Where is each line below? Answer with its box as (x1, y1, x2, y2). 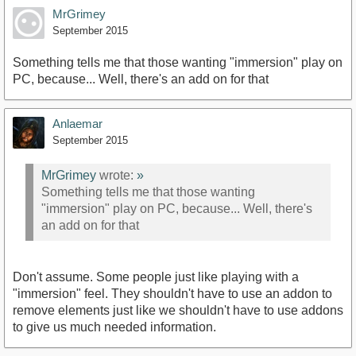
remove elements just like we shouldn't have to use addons (13, 303, 343, 317)
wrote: (96, 168, 137, 183)
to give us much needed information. (13, 319, 216, 334)
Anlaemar (52, 116, 103, 130)
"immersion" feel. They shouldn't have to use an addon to (13, 286, 332, 300)
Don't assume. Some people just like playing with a (13, 269, 299, 284)
